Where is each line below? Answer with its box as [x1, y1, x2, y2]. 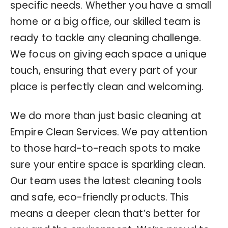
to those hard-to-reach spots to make [10, 141, 201, 155]
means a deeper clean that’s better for [10, 206, 201, 220]
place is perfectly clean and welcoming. [10, 79, 204, 94]
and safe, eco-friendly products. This [10, 190, 189, 204]
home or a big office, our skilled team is [10, 14, 201, 28]
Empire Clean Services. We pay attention [10, 125, 207, 139]
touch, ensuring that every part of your [10, 63, 197, 77]
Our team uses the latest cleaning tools [10, 174, 202, 188]
